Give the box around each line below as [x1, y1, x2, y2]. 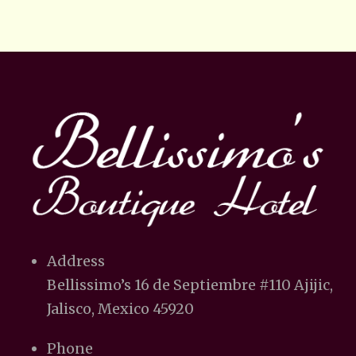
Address [47, 251, 105, 270]
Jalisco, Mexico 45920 [47, 299, 194, 318]
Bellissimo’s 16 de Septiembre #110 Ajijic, [47, 275, 333, 294]
